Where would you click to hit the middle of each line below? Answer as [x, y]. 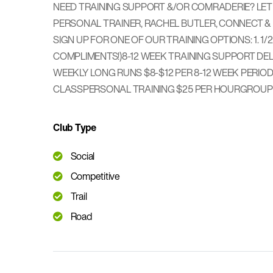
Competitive [95, 176]
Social [83, 156]
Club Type [75, 127]
